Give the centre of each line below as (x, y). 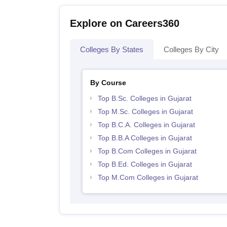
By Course (108, 83)
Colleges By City (191, 49)
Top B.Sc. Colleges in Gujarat (144, 98)
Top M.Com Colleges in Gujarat (148, 177)
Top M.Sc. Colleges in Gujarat (145, 111)
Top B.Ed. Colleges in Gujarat (145, 164)
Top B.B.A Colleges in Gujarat (145, 138)
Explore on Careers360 (125, 23)
